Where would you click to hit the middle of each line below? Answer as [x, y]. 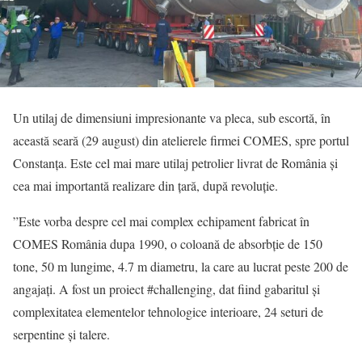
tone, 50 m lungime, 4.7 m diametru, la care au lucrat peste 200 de [181, 267]
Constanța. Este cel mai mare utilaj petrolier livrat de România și [175, 163]
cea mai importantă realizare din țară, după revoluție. [145, 186]
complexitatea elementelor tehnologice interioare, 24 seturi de [168, 312]
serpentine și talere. [61, 335]
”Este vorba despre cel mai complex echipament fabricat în [161, 221]
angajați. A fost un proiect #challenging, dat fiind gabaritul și [166, 289]
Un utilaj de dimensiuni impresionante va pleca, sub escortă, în [172, 118]
